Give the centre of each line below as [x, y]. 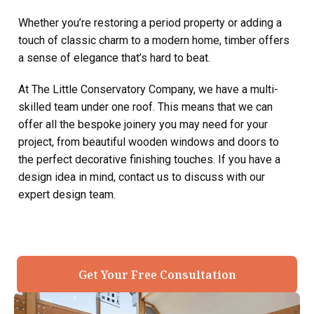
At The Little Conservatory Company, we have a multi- [148, 89]
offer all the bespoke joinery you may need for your [143, 124]
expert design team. [67, 194]
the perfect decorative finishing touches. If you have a [149, 159]
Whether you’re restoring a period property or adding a [150, 22]
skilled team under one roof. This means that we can [145, 107]
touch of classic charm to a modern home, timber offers [154, 40]
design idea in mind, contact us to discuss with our [142, 177]
